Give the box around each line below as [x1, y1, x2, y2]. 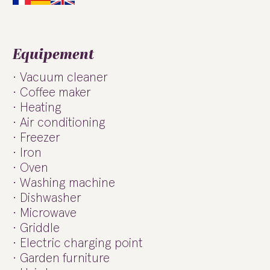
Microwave [20, 207, 77, 219]
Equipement [13, 44, 94, 66]
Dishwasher [20, 192, 81, 204]
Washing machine [20, 177, 115, 189]
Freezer [20, 131, 60, 144]
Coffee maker [20, 86, 91, 99]
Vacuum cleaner [20, 71, 108, 84]
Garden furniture [20, 252, 110, 265]
